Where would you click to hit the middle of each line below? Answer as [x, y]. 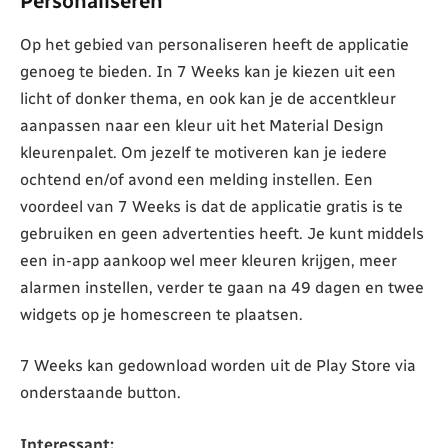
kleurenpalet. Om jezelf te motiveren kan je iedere [203, 152]
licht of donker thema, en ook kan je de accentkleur [208, 98]
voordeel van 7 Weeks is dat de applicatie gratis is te [211, 206]
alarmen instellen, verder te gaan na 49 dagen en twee [222, 287]
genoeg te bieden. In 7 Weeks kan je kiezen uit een [208, 71]
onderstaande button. [100, 393]
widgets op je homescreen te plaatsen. [161, 314]
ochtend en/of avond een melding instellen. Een [196, 179]
